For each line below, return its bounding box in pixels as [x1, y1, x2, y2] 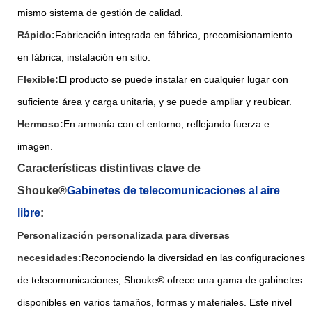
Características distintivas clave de [17, 162, 201, 174]
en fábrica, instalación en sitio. [17, 51, 150, 63]
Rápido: [17, 29, 55, 40]
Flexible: [17, 73, 58, 85]
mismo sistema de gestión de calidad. [17, 6, 183, 18]
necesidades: [17, 251, 81, 263]
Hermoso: [17, 118, 63, 130]
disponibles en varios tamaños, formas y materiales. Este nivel [17, 296, 292, 308]
